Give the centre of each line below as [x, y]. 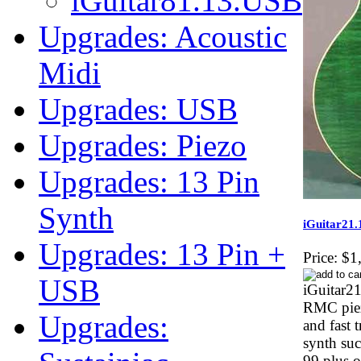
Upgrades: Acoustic [163, 37]
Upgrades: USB [138, 109]
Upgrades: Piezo [143, 145]
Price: [320, 258]
